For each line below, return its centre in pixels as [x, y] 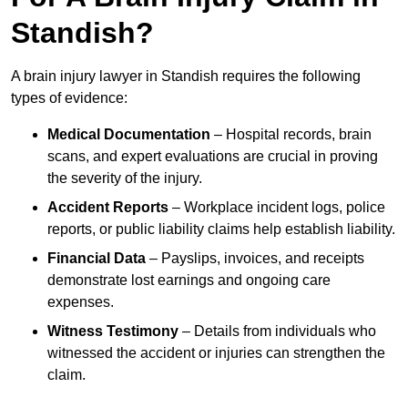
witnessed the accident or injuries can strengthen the [216, 352]
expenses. [81, 301]
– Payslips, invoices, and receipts [255, 258]
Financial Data [97, 258]
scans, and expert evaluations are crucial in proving [213, 156]
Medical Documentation [129, 134]
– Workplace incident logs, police [277, 207]
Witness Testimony [113, 331]
